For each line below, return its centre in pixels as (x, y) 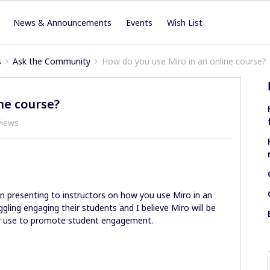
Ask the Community (52, 61)
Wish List (185, 23)
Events (140, 23)
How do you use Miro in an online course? (184, 61)
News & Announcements (63, 23)
